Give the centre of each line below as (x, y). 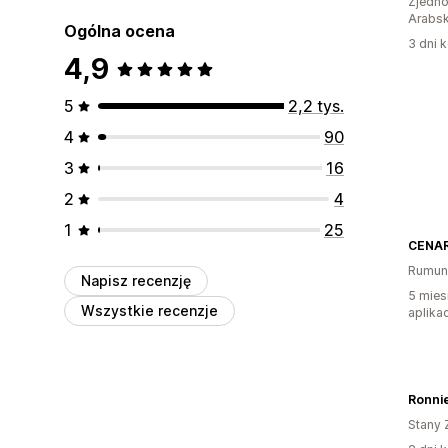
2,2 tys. (316, 105)
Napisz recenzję (136, 280)
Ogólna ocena (119, 30)
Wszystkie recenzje (149, 310)
